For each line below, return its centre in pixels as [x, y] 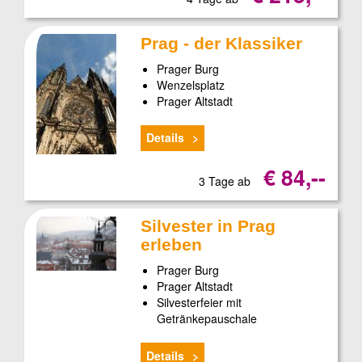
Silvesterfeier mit [200, 303]
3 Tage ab [226, 181]
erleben [172, 245]
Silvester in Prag [208, 226]
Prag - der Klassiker [222, 43]
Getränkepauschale [207, 319]
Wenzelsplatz [191, 84]
